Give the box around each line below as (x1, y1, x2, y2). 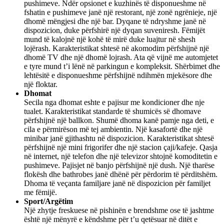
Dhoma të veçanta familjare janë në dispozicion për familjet (24, 179, 210, 188)
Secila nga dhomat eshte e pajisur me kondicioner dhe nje (24, 98, 204, 107)
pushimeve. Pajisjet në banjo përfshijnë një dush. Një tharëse (24, 161, 214, 170)
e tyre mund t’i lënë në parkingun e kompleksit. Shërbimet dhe (24, 62, 220, 71)
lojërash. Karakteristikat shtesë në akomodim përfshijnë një (24, 44, 209, 53)
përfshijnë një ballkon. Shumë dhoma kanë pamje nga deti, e (24, 116, 214, 125)
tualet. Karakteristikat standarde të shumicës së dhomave (24, 107, 201, 116)
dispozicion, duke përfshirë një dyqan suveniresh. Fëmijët (24, 26, 205, 35)
